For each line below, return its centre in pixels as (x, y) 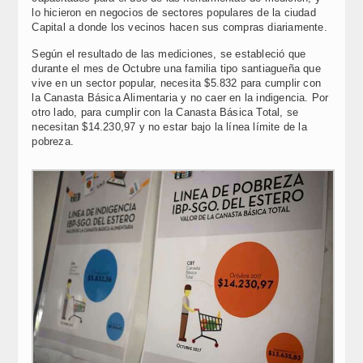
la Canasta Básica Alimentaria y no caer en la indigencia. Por (180, 98)
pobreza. (53, 142)
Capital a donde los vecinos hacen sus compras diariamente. (179, 28)
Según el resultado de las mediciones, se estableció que (169, 54)
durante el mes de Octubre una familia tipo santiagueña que (176, 69)
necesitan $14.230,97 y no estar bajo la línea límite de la (169, 127)
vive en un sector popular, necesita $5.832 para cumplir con (176, 83)
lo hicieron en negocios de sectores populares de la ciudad (174, 13)
